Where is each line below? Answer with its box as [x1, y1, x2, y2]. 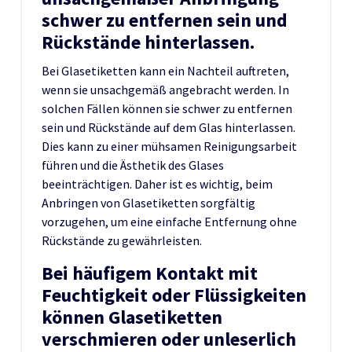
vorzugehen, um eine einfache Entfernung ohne [42, 213, 297, 229]
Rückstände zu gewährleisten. [42, 232, 202, 248]
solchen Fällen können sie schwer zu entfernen [42, 100, 292, 116]
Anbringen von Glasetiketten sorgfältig [42, 194, 255, 211]
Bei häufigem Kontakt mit [42, 260, 258, 285]
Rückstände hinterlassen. [42, 29, 255, 54]
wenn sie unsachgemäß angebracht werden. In [42, 81, 289, 97]
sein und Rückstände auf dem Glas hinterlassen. [42, 119, 295, 135]
